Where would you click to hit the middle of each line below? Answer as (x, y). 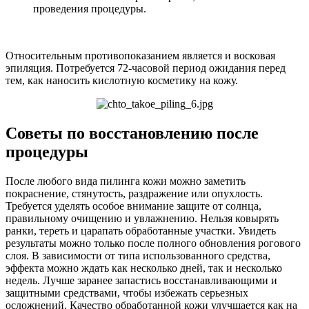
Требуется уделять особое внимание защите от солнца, (133, 206)
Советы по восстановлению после (132, 133)
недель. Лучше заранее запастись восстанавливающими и (141, 281)
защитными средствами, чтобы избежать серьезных (127, 293)
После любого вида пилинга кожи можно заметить (126, 181)
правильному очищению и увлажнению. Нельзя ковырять (142, 219)
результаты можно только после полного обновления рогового (153, 243)
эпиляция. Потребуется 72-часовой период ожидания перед (146, 68)
